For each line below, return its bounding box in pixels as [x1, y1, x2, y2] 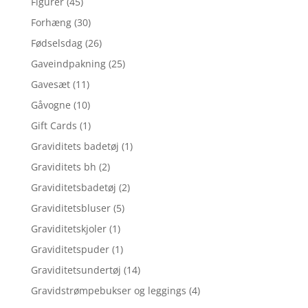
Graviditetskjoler [30, 221, 107, 235]
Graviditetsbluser [30, 201, 111, 214]
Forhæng [30, 15, 71, 29]
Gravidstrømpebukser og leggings [30, 283, 186, 297]
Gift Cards [30, 118, 77, 132]
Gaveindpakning [30, 56, 106, 70]
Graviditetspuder [30, 242, 109, 256]
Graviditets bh [30, 159, 96, 173]
